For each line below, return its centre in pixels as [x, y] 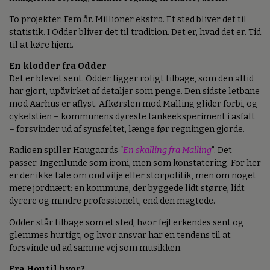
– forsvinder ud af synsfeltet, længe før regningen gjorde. [127, 129]
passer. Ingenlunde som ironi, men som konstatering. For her [135, 163]
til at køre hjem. [41, 45]
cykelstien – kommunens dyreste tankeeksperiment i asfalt [132, 116]
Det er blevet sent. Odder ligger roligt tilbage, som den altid [131, 78]
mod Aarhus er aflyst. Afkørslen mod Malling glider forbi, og [133, 104]
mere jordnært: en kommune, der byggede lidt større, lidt [127, 189]
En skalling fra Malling [167, 151]
